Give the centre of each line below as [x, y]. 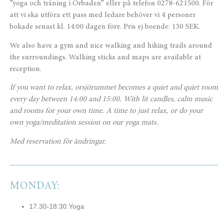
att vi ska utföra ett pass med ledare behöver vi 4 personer [103, 15]
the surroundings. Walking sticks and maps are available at [105, 57]
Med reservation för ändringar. [59, 141]
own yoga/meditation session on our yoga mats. [85, 123]
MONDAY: [35, 187]
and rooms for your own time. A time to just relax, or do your [106, 111]
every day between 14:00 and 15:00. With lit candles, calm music [111, 100]
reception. [27, 69]
